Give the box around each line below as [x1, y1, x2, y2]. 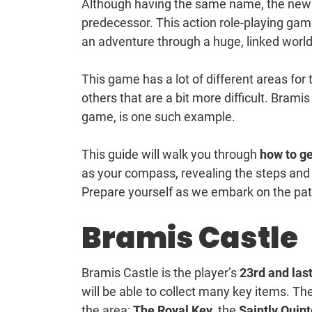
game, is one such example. [81, 109, 235, 125]
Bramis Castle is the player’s [81, 265, 237, 281]
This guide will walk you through [81, 147, 260, 162]
